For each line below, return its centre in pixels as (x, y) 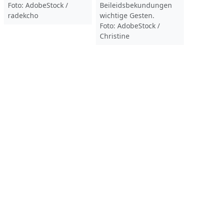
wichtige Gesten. (127, 15)
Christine (115, 36)
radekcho (23, 15)
